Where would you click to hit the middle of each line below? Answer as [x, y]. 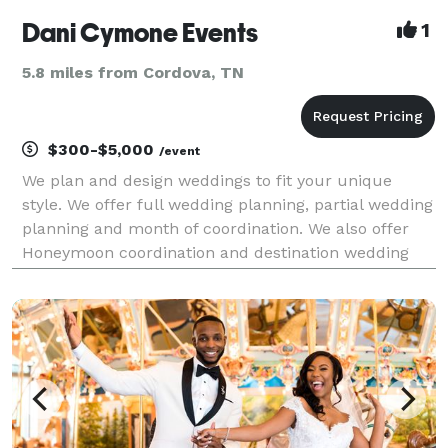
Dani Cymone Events [140, 32]
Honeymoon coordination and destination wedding [215, 252]
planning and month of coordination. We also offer [215, 228]
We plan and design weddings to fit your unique [207, 180]
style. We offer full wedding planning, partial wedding [227, 204]
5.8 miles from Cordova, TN [133, 72]
